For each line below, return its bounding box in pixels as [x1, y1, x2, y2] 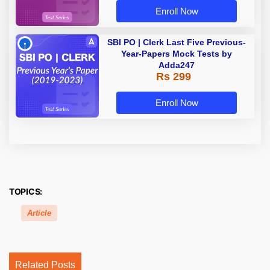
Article [27, 209, 51, 218]
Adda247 [159, 60, 195, 71]
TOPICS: [9, 186, 43, 197]
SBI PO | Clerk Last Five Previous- [107, 37, 246, 48]
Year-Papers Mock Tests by [121, 49, 232, 59]
